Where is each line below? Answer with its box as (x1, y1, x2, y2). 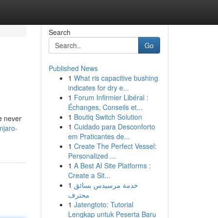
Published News (48, 63, 98, 73)
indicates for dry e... (68, 83, 129, 92)
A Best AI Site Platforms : (73, 161, 151, 170)
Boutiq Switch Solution (73, 112, 142, 122)
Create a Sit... (68, 170, 110, 180)
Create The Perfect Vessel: (73, 141, 157, 151)
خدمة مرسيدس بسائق (73, 180, 138, 190)
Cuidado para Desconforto (73, 122, 155, 131)
